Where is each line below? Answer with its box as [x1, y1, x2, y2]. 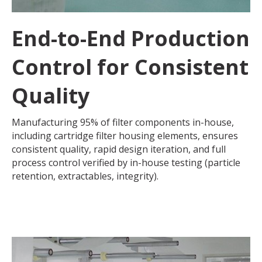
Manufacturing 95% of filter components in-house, [12, 115, 234, 129]
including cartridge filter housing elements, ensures [12, 129, 238, 142]
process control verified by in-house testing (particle [12, 156, 240, 169]
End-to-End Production [12, 23, 250, 53]
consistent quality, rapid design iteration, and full [12, 142, 226, 156]
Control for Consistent [12, 52, 249, 81]
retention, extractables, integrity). [12, 169, 158, 182]
